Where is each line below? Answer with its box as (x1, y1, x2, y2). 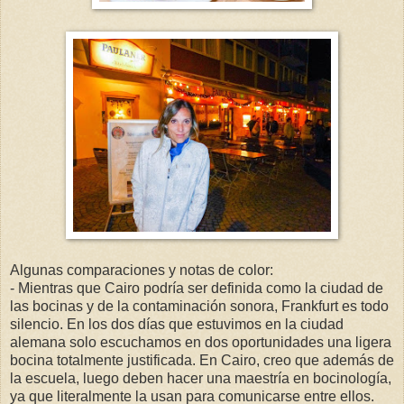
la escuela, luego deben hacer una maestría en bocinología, (10, 370, 391, 386)
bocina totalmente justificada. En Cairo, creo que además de (10, 352, 394, 368)
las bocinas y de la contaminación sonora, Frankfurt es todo (10, 298, 389, 314)
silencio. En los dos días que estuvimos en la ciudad (10, 316, 344, 332)
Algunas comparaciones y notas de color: (10, 262, 273, 278)
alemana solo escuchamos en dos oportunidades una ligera (10, 334, 391, 350)
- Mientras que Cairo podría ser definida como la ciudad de (10, 280, 383, 296)
